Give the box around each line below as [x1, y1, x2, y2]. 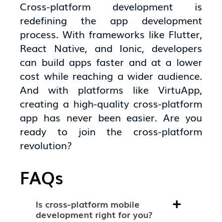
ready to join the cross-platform [20, 123, 202, 139]
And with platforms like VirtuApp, [20, 82, 202, 97]
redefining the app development [20, 12, 202, 28]
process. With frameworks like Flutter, [20, 26, 202, 42]
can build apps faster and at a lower [20, 54, 202, 69]
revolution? [20, 137, 72, 153]
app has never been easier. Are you [20, 110, 202, 125]
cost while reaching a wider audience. [20, 68, 202, 83]
